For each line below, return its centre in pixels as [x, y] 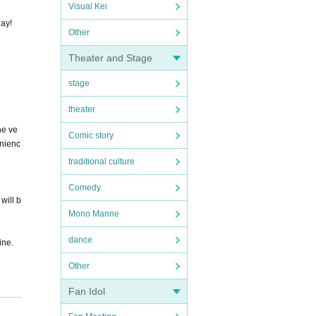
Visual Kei [88, 6]
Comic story [91, 135]
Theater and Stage [110, 58]
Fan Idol [87, 291]
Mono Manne [94, 214]
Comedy [85, 188]
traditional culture [102, 162]
